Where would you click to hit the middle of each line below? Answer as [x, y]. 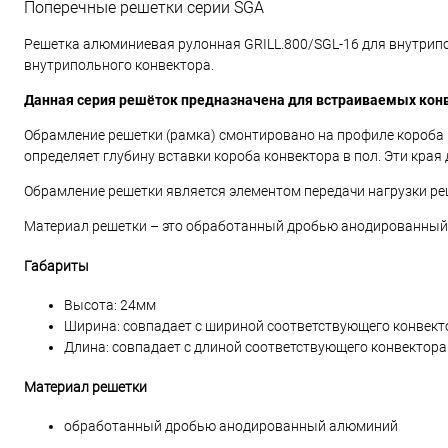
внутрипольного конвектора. [119, 65]
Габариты [56, 265]
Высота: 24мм [110, 305]
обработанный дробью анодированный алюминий [231, 426]
